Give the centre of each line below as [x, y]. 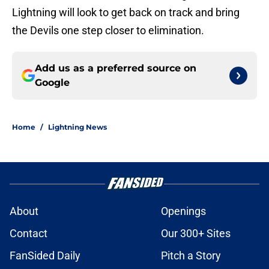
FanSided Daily [45, 256]
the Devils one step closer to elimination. [108, 31]
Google [52, 83]
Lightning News [77, 127]
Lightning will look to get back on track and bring [126, 13]
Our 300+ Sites [196, 234]
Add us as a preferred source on [116, 68]
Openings [183, 211]
